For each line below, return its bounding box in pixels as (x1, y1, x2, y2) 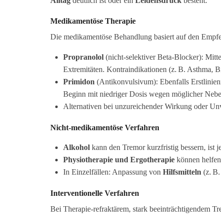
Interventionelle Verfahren (50, 189, 139, 198)
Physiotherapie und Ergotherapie (63, 155, 175, 164)
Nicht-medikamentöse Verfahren (50, 123, 159, 132)
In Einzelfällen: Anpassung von (63, 168, 163, 177)
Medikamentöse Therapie (50, 17, 136, 26)
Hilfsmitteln (162, 168, 201, 177)
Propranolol (63, 53, 104, 62)
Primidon (63, 77, 95, 86)
